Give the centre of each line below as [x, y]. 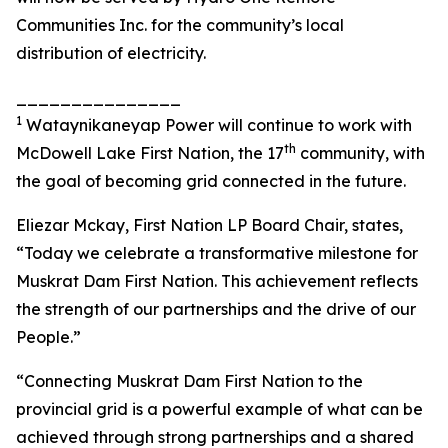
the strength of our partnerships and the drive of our [216, 309]
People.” [48, 337]
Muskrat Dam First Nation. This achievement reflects [217, 281]
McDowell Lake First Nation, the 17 [150, 153]
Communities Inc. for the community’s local [180, 25]
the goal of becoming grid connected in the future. [211, 181]
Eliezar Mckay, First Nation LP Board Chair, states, [209, 225]
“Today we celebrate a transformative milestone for [217, 253]
